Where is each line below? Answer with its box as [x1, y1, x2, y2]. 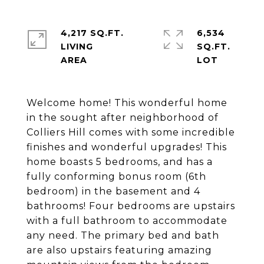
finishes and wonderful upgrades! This [27, 141, 227, 153]
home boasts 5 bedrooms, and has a [27, 156, 213, 167]
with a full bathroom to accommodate [27, 215, 227, 226]
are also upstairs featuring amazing [27, 245, 212, 256]
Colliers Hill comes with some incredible [27, 127, 235, 138]
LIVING [61, 41, 93, 52]
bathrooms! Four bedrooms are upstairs [27, 200, 235, 212]
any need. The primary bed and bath [27, 230, 219, 241]
